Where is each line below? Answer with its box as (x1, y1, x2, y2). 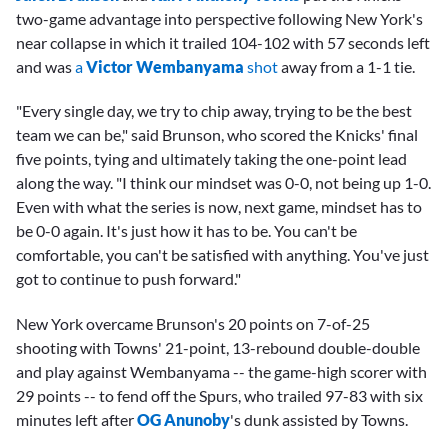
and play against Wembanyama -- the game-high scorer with (16, 361, 427, 381)
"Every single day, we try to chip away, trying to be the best (16, 101, 412, 121)
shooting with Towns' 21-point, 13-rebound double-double (16, 337, 420, 357)
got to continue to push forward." (16, 269, 241, 289)
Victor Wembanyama (86, 57, 244, 77)
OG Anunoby (137, 409, 230, 429)
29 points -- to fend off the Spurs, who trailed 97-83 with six (16, 385, 423, 405)
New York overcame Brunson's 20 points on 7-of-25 (16, 313, 370, 333)
